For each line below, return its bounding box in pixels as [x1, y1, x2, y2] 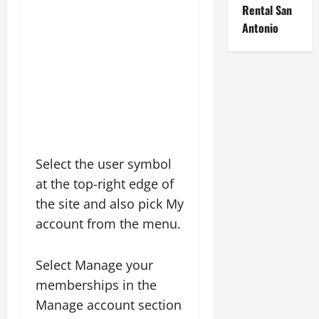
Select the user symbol [36, 155, 172, 172]
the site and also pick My [36, 195, 184, 212]
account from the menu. [36, 215, 181, 232]
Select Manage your [36, 256, 153, 273]
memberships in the [36, 276, 157, 293]
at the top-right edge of [36, 175, 174, 192]
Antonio [241, 19, 281, 36]
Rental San [241, 1, 292, 19]
